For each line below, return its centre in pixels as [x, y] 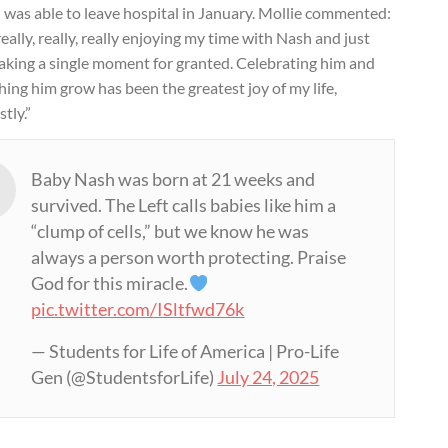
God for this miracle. [110, 283]
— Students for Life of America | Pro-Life [185, 351]
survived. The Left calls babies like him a [184, 205]
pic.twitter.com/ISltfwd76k [138, 309]
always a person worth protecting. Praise [189, 257]
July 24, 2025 [268, 377]
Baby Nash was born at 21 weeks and [173, 179]
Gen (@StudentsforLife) [124, 377]
